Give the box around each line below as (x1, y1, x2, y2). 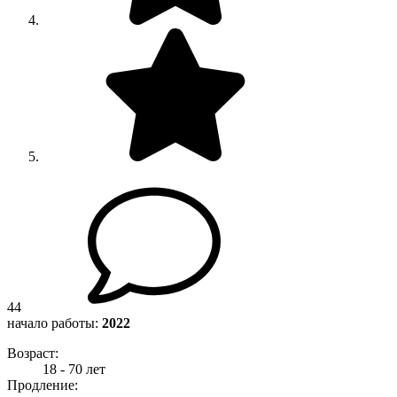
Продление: (7, 377, 78, 393)
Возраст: (7, 345, 58, 361)
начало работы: (7, 315, 102, 331)
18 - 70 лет (43, 361, 105, 377)
